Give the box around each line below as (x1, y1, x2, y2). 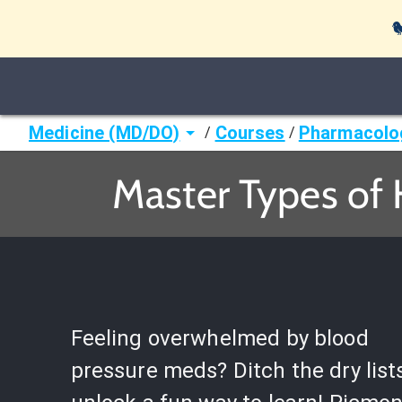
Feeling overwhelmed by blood (70, 326, 369, 351)
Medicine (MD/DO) (29, 122, 180, 144)
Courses (214, 122, 285, 144)
